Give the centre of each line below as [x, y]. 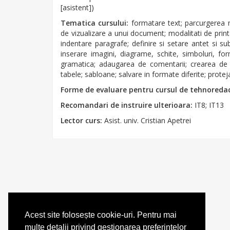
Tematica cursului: [96, 23]
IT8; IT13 [209, 105]
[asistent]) [77, 7]
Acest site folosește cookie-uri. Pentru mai [101, 215]
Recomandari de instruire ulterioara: [128, 105]
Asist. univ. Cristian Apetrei [147, 120]
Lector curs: [81, 120]
